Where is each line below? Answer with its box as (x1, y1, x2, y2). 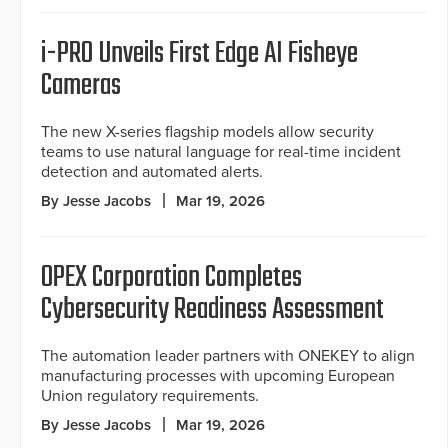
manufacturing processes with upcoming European (41, 366, 395, 387)
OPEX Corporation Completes (41, 255, 302, 302)
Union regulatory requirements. (41, 386, 259, 407)
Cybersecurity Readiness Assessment (41, 287, 384, 334)
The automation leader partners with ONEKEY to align (41, 346, 415, 367)
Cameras (41, 63, 121, 110)
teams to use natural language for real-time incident (41, 142, 401, 163)
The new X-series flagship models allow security (41, 122, 374, 143)
